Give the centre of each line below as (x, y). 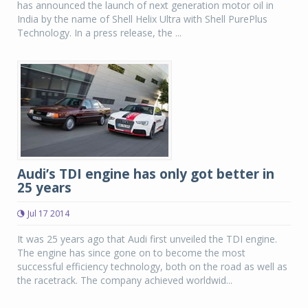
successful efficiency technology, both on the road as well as (152, 266)
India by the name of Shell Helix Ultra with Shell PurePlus (142, 19)
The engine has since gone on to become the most (131, 253)
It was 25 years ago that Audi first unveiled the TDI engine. (147, 239)
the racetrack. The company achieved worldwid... (125, 280)
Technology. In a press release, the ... (99, 33)
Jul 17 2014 (48, 213)
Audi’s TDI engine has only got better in (146, 174)
